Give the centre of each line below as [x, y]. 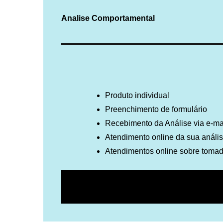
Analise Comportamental [108, 18]
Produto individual [137, 96]
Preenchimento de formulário [156, 110]
